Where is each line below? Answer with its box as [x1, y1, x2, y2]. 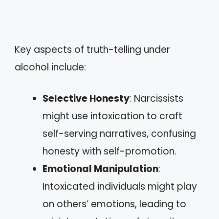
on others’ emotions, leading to [43, 197, 186, 211]
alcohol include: [15, 60, 86, 74]
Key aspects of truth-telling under [15, 43, 170, 56]
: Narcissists [130, 92, 183, 105]
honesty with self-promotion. [43, 145, 176, 158]
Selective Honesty [43, 92, 130, 105]
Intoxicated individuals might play [43, 180, 197, 193]
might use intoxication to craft [43, 109, 182, 123]
